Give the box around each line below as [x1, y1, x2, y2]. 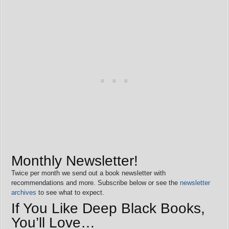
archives [11, 188, 36, 196]
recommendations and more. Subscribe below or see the [11, 178, 180, 187]
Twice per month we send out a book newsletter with [11, 169, 166, 177]
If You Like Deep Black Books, [11, 200, 205, 216]
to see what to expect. [36, 188, 104, 196]
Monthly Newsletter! [11, 152, 138, 169]
